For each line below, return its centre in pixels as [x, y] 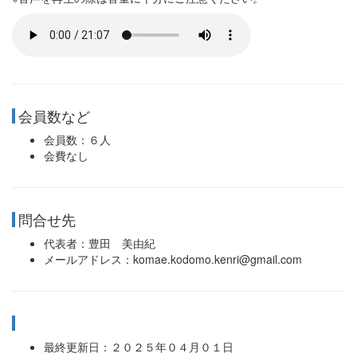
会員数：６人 [77, 140]
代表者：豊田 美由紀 [100, 243]
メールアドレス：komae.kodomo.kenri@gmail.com [173, 259]
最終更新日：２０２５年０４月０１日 [139, 347]
